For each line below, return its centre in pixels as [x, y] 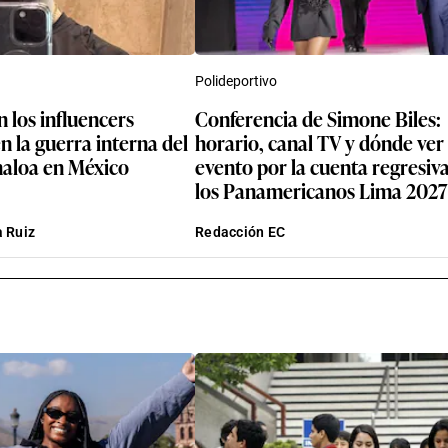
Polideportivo [236, 80]
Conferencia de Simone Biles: [318, 117]
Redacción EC [240, 231]
